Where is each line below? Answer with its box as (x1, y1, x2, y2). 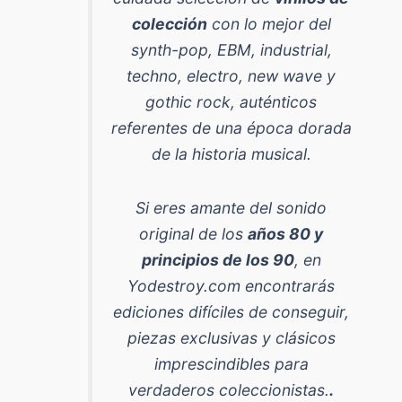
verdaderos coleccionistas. (128, 380, 330, 399)
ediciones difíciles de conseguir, (113, 301, 350, 321)
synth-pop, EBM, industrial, (130, 39, 332, 59)
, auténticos (231, 92, 318, 111)
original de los (139, 223, 249, 243)
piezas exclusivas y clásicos (127, 328, 336, 347)
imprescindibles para (153, 354, 309, 373)
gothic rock (145, 92, 232, 111)
